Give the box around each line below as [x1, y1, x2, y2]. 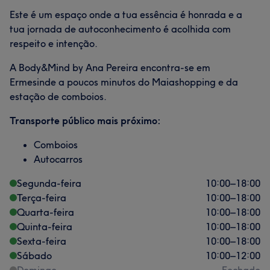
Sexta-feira [17, 235, 66, 247]
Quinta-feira [17, 221, 72, 233]
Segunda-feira [17, 177, 81, 189]
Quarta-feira [17, 206, 74, 218]
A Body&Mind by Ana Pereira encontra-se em [10, 61, 210, 74]
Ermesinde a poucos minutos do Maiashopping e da [10, 76, 238, 88]
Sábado [17, 250, 52, 262]
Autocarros [34, 153, 83, 165]
